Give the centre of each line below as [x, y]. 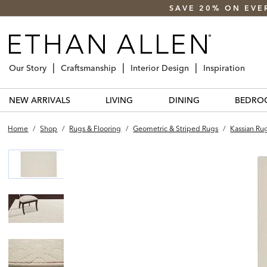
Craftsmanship [89, 68]
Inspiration [224, 68]
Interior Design [160, 68]
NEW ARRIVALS [40, 100]
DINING [184, 100]
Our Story [28, 68]
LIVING [119, 100]
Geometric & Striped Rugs [176, 128]
